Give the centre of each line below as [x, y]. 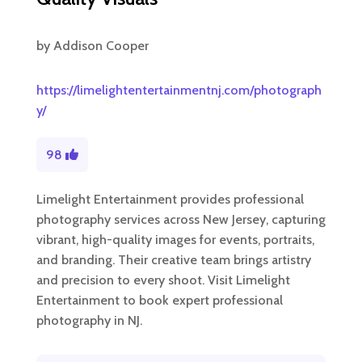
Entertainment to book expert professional [159, 301]
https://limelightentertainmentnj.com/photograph [179, 90]
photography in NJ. [89, 321]
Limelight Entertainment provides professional [170, 200]
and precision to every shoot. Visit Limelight [163, 280]
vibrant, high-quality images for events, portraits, [175, 240]
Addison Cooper [101, 46]
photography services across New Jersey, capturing [181, 220]
